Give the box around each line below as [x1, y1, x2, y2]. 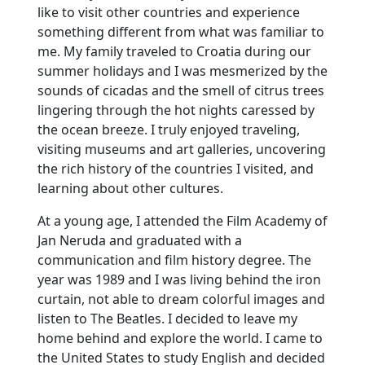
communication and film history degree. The [37, 250, 311, 269]
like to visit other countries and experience [37, 2, 300, 21]
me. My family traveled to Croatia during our [37, 42, 311, 60]
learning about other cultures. [37, 178, 223, 197]
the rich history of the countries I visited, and [37, 159, 314, 178]
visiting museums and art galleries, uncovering [37, 139, 326, 158]
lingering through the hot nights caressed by [37, 100, 314, 119]
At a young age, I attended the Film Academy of [37, 211, 328, 230]
